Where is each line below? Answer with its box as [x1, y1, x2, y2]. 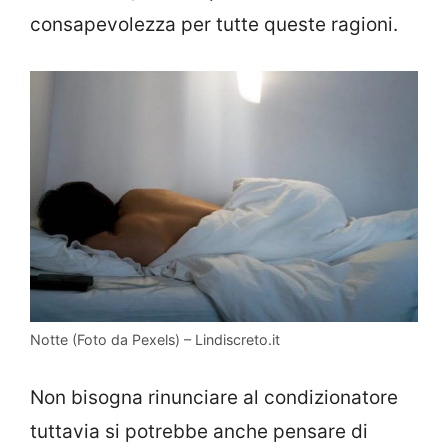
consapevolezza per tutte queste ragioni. [30, 13, 398, 37]
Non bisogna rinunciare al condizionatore [30, 385, 398, 409]
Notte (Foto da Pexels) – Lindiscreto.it [30, 331, 280, 349]
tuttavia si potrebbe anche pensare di [30, 419, 368, 443]
